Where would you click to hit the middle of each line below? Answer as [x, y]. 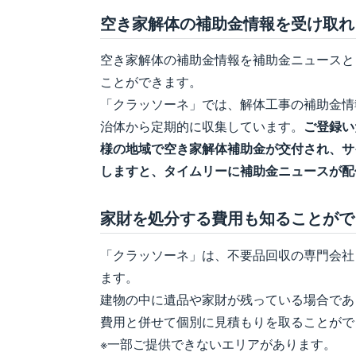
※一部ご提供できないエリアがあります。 [218, 343]
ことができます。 [151, 82]
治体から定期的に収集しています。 [202, 126]
